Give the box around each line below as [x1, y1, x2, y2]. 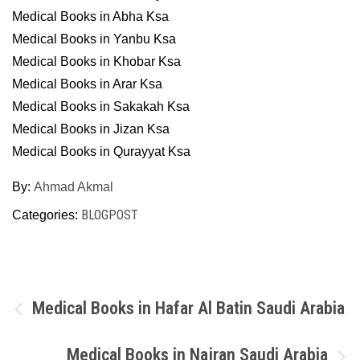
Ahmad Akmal [34, 180, 113, 194]
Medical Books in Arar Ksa [12, 77, 162, 91]
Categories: [12, 208, 81, 222]
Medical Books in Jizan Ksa [12, 122, 170, 136]
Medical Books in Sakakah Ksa [12, 100, 190, 113]
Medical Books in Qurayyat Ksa [12, 145, 190, 158]
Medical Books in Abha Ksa [12, 10, 169, 23]
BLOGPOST [81, 207, 138, 223]
